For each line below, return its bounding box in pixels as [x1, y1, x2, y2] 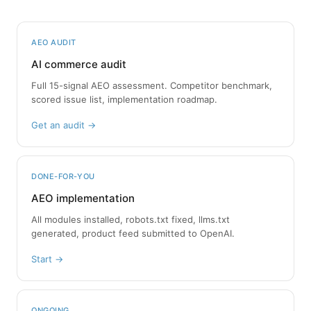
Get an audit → [31, 119, 96, 131]
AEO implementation [31, 191, 135, 205]
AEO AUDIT [31, 37, 76, 47]
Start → [31, 253, 63, 264]
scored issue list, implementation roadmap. [31, 93, 217, 105]
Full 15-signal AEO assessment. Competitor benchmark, [31, 79, 272, 91]
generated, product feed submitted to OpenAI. [31, 227, 235, 239]
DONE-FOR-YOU [31, 171, 95, 181]
